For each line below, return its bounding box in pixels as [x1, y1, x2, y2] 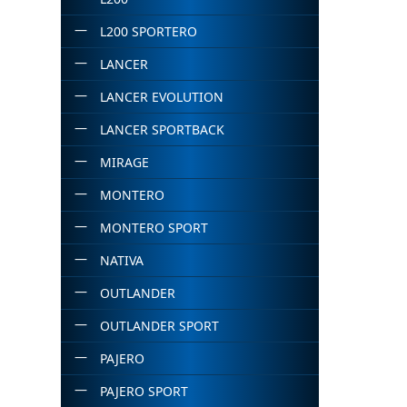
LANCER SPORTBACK [99, 121, 224, 138]
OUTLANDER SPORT [99, 317, 219, 334]
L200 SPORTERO [99, 23, 197, 40]
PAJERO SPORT [99, 382, 188, 400]
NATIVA [99, 252, 144, 269]
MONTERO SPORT [99, 219, 208, 236]
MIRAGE [99, 154, 149, 171]
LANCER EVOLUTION [99, 88, 223, 105]
